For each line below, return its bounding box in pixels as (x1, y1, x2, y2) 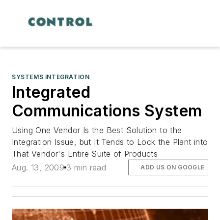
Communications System (12, 101, 202, 120)
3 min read (66, 162, 107, 172)
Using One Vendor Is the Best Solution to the (12, 125, 182, 135)
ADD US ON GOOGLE (140, 163, 205, 171)
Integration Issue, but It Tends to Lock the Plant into (12, 137, 208, 147)
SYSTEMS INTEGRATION (12, 73, 90, 81)
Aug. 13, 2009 (12, 162, 65, 172)
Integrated (12, 82, 90, 102)
